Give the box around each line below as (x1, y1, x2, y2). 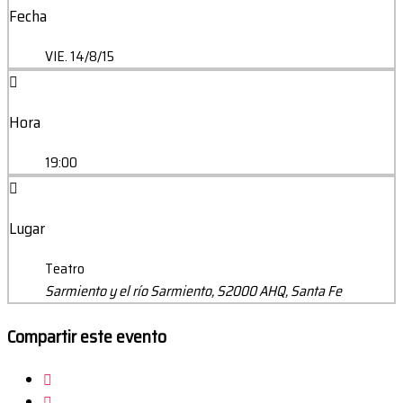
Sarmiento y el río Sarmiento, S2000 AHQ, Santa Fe (45, 280, 342, 303)
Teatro (45, 257, 85, 281)
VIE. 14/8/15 (45, 45, 114, 68)
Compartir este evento (7, 322, 166, 352)
